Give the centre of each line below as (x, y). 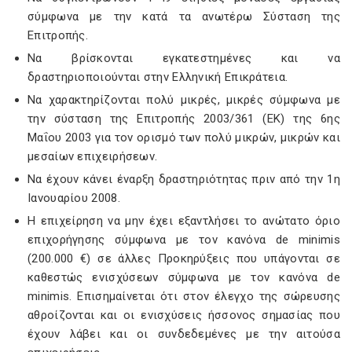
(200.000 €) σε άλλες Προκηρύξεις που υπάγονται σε (184, 258)
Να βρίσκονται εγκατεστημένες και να (184, 58)
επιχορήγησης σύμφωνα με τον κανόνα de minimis (184, 240)
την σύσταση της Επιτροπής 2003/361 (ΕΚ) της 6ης (184, 119)
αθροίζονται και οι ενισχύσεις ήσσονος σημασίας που (184, 315)
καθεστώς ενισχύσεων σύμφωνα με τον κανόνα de (184, 277)
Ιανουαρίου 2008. (74, 198)
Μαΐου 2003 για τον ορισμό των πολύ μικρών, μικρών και (184, 137)
